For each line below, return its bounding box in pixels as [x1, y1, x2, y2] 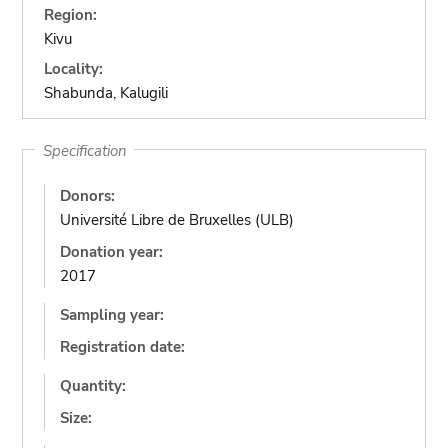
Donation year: [60, 242, 164, 262]
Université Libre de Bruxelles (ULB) [60, 210, 295, 230]
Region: [44, 4, 98, 25]
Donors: [60, 186, 116, 206]
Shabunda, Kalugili [44, 82, 169, 103]
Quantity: [60, 376, 127, 396]
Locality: [44, 58, 104, 79]
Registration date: [60, 337, 186, 357]
